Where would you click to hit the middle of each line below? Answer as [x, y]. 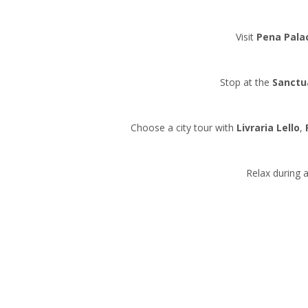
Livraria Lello [268, 127]
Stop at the [246, 82]
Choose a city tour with [183, 127]
